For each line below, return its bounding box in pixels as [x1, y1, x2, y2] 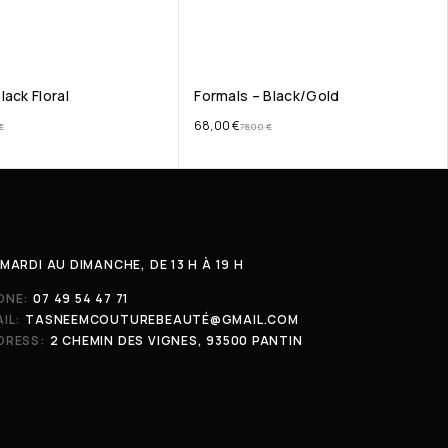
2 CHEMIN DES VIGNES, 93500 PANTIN [49, 332, 303, 349]
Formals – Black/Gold [194, 85, 340, 105]
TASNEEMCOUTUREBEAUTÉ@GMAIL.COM [25, 311, 299, 328]
